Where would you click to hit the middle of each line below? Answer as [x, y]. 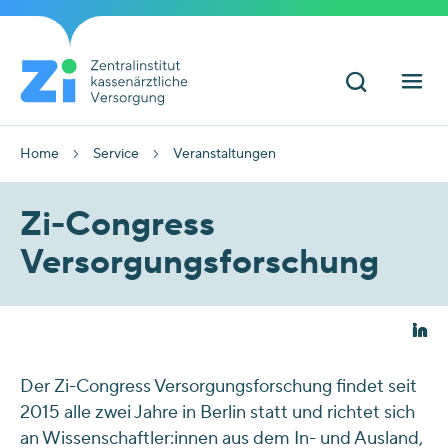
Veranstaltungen [224, 154]
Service [116, 154]
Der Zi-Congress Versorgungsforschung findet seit [218, 386]
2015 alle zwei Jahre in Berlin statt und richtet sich [217, 412]
